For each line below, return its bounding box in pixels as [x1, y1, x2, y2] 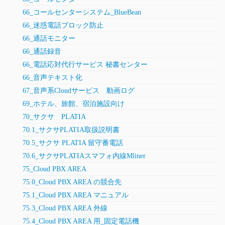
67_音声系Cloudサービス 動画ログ [23, 87, 135, 95]
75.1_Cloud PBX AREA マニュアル [23, 191, 129, 199]
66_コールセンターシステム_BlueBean [23, 9, 141, 17]
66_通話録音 [23, 48, 61, 56]
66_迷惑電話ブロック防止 [23, 22, 103, 30]
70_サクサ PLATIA [23, 113, 86, 121]
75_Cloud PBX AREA [23, 165, 86, 173]
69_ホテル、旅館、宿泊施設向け [23, 100, 125, 108]
